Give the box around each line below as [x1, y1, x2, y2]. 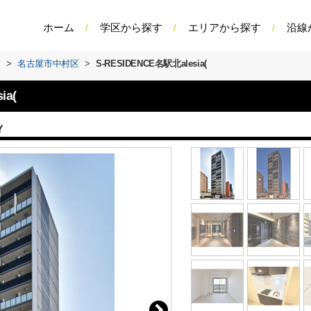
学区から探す [100, 22, 162, 33]
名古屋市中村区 [17, 58, 79, 69]
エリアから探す [188, 22, 261, 33]
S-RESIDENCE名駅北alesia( [96, 58, 207, 69]
